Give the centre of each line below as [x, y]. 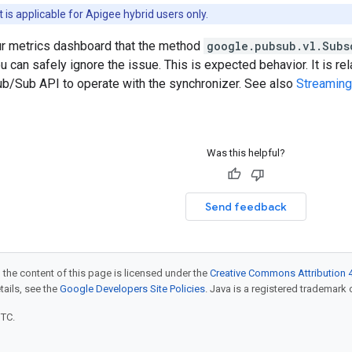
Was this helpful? [246, 153]
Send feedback [246, 207]
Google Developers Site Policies [132, 289]
